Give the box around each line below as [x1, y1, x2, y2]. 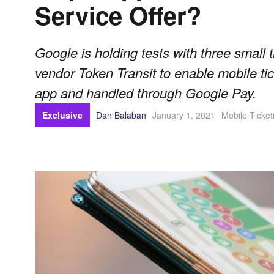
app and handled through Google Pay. [35, 83, 256, 103]
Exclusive [42, 109, 83, 122]
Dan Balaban [96, 109, 146, 122]
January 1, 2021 [152, 109, 215, 122]
